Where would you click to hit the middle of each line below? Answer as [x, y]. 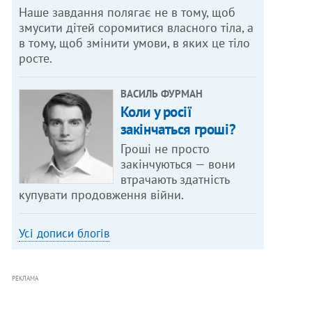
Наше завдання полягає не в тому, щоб [127, 13]
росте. [36, 58]
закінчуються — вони [178, 164]
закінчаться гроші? [178, 130]
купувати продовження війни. [102, 195]
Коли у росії [156, 112]
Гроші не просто [165, 149]
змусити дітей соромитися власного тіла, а [136, 28]
